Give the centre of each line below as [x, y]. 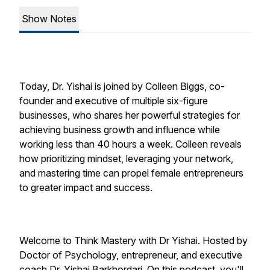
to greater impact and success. [86, 187]
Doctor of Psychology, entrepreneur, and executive [131, 255]
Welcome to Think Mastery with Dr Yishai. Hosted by [133, 240]
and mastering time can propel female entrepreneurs [131, 173]
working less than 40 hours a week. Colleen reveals [130, 144]
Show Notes [49, 19]
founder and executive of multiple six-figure [114, 101]
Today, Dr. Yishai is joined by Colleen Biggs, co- [122, 86]
